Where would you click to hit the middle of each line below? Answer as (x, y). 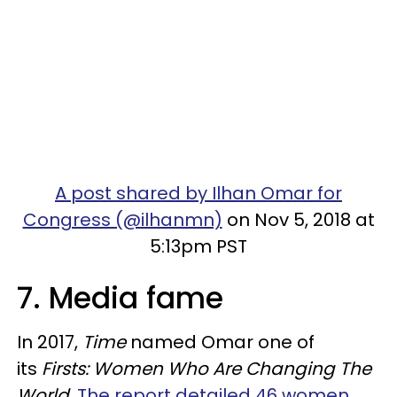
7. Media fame (120, 298)
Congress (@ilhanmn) (122, 220)
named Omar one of (220, 342)
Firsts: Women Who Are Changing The (206, 369)
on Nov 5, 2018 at (298, 220)
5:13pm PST (198, 246)
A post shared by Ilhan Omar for (198, 193)
